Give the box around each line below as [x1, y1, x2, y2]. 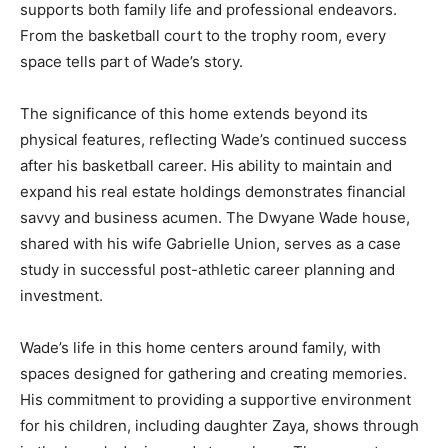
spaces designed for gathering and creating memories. [20, 363, 407, 383]
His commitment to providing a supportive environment [20, 389, 411, 409]
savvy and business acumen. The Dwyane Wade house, [20, 207, 410, 227]
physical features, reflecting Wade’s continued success [20, 129, 407, 149]
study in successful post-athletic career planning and [20, 259, 395, 279]
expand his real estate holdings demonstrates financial [20, 181, 406, 201]
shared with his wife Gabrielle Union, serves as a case [20, 233, 401, 253]
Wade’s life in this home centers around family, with [20, 337, 381, 357]
